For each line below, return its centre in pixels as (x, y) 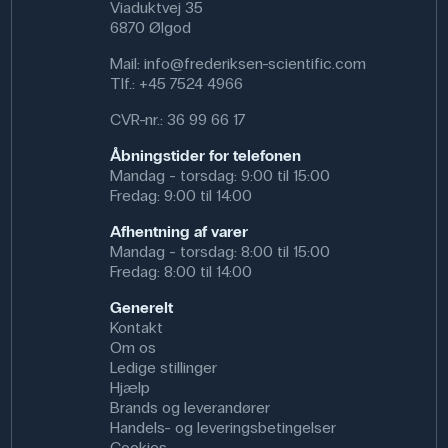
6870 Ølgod (150, 27)
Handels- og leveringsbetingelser (222, 427)
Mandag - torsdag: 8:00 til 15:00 (219, 251)
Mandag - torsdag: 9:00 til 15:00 (219, 175)
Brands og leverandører (189, 407)
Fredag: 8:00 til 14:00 (180, 271)
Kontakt (136, 327)
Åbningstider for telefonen (205, 155)
